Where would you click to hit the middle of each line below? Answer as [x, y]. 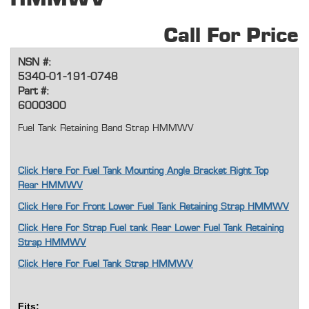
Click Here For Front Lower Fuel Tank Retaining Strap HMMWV [153, 207]
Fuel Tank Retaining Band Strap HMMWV [106, 129]
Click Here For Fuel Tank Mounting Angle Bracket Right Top [143, 171]
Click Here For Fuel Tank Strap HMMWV [106, 265]
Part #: [33, 92]
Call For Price [231, 36]
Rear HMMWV [50, 186]
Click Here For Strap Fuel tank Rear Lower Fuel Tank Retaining [151, 229]
